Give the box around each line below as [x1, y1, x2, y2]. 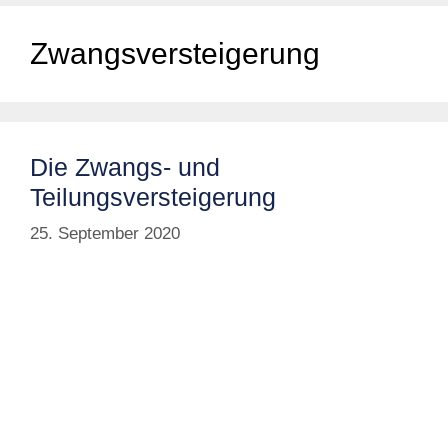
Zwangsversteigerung [30, 37, 320, 71]
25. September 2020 [30, 223, 180, 243]
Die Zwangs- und [30, 153, 220, 182]
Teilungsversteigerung [30, 183, 276, 212]
